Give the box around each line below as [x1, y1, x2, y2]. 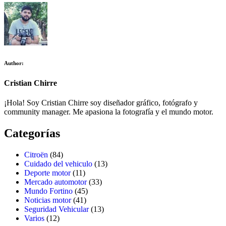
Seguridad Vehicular [24, 204, 89, 213]
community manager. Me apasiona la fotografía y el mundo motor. [4, 107, 213, 117]
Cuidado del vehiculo [24, 159, 92, 168]
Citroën [24, 150, 48, 159]
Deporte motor [24, 168, 71, 177]
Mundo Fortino [24, 186, 73, 195]
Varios [24, 213, 44, 222]
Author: [4, 60, 24, 66]
